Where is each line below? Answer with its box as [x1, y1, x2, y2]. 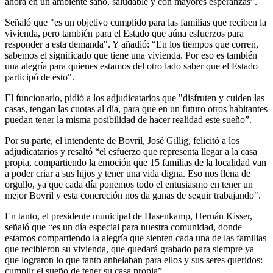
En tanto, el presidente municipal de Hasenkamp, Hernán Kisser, [5, 210, 252, 221]
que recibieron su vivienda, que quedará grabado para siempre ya [5, 243, 254, 254]
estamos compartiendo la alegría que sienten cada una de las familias [5, 232, 266, 243]
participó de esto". [5, 71, 74, 82]
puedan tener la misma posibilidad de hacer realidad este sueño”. [5, 114, 252, 125]
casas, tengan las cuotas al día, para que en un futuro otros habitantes [5, 103, 268, 114]
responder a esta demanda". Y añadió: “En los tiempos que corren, [5, 38, 258, 49]
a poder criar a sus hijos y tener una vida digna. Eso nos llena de [5, 168, 250, 179]
